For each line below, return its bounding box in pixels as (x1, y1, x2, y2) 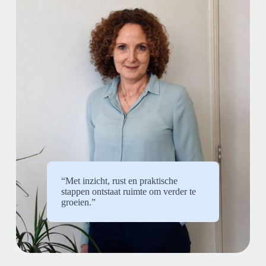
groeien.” (61, 197, 96, 207)
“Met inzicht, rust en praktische (61, 175, 178, 186)
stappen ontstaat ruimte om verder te (61, 186, 196, 197)
